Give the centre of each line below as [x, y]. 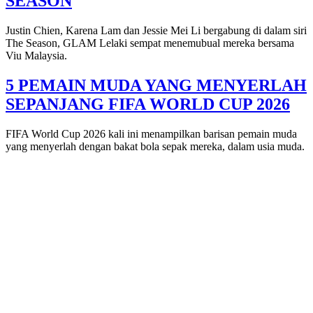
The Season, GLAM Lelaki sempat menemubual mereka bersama [150, 43]
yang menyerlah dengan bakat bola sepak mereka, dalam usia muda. [156, 146]
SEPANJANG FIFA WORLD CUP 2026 [148, 104]
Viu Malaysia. [38, 55]
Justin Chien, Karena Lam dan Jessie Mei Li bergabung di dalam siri [156, 30]
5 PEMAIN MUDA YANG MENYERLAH [156, 85]
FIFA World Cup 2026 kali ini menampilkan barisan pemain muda [151, 133]
